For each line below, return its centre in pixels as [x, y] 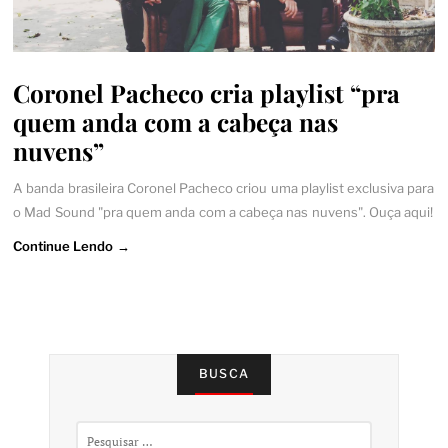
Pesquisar [102, 429]
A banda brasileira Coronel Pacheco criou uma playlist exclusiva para [224, 187]
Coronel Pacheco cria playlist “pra [207, 93]
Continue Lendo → [71, 246]
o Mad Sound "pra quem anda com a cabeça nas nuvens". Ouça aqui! [223, 211]
